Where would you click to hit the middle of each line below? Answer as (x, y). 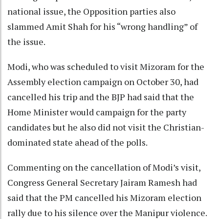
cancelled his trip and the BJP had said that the (101, 97)
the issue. (26, 41)
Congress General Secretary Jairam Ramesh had (102, 182)
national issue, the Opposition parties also (91, 11)
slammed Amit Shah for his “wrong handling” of (102, 26)
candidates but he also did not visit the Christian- (106, 127)
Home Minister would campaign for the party (97, 112)
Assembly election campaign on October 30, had (103, 81)
